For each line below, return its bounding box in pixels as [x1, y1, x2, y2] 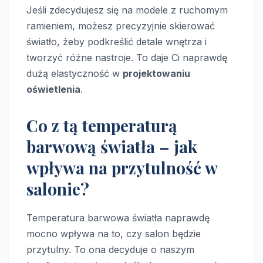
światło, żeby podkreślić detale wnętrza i [26, 36, 207, 48]
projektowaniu [123, 68, 190, 80]
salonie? [26, 178, 89, 200]
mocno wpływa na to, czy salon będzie [26, 228, 201, 240]
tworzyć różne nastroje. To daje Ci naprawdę [26, 52, 227, 64]
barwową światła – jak [26, 136, 197, 158]
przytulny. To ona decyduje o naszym [26, 244, 194, 256]
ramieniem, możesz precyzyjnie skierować [26, 20, 215, 32]
